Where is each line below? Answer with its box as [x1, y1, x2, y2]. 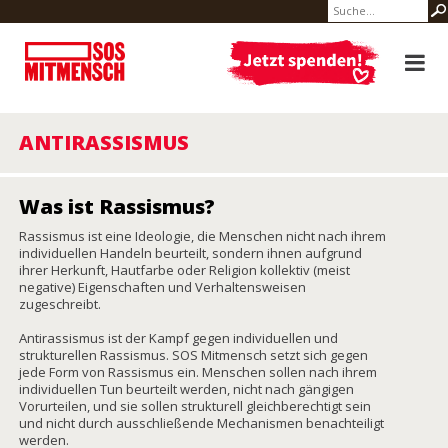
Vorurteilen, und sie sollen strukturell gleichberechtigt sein [19, 397, 371, 415]
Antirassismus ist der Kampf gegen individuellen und [19, 329, 338, 347]
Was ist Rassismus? [19, 193, 215, 220]
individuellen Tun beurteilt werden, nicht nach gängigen [19, 380, 354, 398]
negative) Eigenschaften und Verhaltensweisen [19, 278, 306, 296]
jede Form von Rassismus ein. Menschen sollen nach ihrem [19, 363, 377, 381]
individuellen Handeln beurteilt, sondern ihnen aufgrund [19, 244, 362, 262]
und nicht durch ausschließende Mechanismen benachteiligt [19, 414, 384, 432]
